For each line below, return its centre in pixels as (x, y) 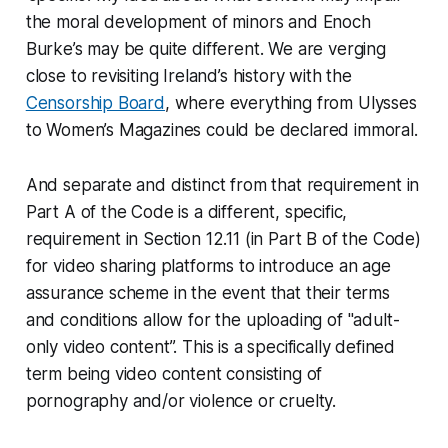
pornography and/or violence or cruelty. (181, 400)
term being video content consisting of (174, 373)
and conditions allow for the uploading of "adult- (212, 319)
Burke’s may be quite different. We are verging (205, 48)
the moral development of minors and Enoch (198, 21)
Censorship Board (95, 102)
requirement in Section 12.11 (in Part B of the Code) (223, 238)
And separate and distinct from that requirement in (222, 184)
